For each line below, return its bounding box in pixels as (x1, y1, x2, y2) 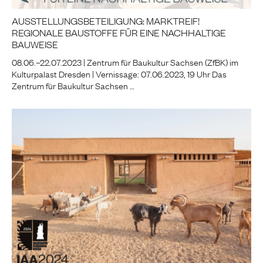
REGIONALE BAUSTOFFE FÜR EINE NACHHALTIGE (12, 26, 226, 39)
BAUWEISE (12, 38, 58, 51)
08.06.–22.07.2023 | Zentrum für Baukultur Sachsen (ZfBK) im (12, 55, 238, 69)
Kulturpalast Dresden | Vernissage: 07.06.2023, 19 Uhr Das (12, 67, 227, 80)
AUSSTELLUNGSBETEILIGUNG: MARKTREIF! (12, 14, 200, 28)
